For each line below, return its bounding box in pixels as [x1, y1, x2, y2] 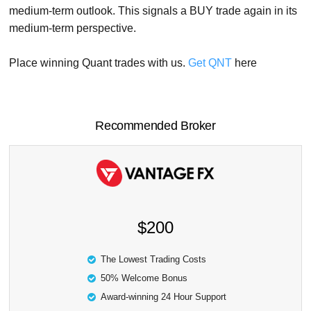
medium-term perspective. [9, 22, 137, 35]
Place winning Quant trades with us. [9, 57, 189, 69]
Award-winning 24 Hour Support [100, 292, 226, 303]
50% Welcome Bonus [100, 273, 187, 284]
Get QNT [188, 57, 233, 69]
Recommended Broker [95, 119, 216, 133]
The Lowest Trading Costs [100, 254, 206, 265]
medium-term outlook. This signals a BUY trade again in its [9, 5, 298, 17]
